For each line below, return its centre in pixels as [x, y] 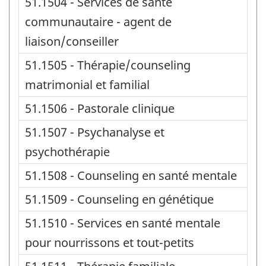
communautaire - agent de [98, 21]
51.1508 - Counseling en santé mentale [131, 175]
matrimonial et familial [87, 84]
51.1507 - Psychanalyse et [95, 132]
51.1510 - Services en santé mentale [123, 223]
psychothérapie [67, 151]
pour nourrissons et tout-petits [110, 242]
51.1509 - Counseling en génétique [119, 199]
